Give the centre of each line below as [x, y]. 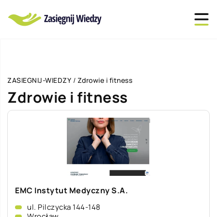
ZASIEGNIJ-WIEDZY [39, 80]
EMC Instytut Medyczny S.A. [71, 190]
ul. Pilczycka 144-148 [64, 207]
